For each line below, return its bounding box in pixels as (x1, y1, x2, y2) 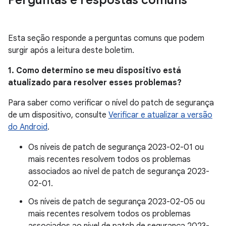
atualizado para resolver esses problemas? (8, 78, 182, 88)
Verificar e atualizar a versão (108, 110, 212, 120)
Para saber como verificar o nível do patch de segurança (8, 98, 214, 108)
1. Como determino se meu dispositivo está (8, 66, 181, 76)
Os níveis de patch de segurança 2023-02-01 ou (28, 142, 204, 152)
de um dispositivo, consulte (8, 110, 108, 120)
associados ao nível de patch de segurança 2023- (28, 166, 209, 177)
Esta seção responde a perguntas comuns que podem (8, 33, 204, 43)
